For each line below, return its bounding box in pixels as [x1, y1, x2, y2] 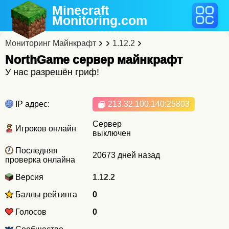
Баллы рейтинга [13, 190, 77, 199]
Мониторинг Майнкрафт [5, 39, 96, 48]
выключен [93, 129, 131, 138]
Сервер [93, 120, 122, 128]
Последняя [13, 146, 58, 155]
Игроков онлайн [13, 124, 76, 133]
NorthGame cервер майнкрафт [5, 53, 182, 66]
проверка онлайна [5, 155, 75, 164]
